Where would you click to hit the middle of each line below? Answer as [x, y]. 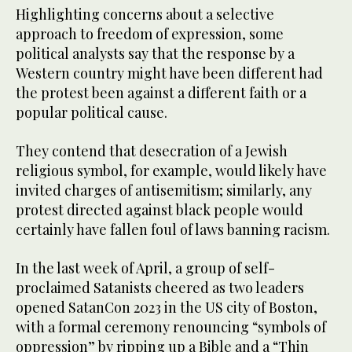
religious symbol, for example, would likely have [171, 171]
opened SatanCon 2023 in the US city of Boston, [167, 308]
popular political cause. [92, 113]
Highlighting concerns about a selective [145, 15]
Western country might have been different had [169, 73]
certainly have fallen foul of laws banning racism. [173, 230]
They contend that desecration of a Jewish [152, 151]
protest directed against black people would [159, 210]
